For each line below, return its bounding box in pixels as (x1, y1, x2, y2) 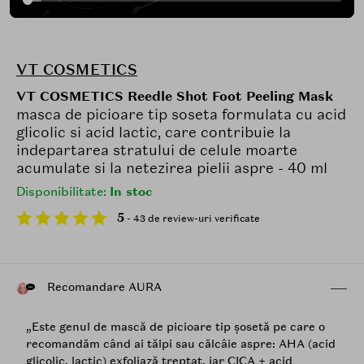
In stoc (110, 183, 152, 200)
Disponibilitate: (16, 183, 110, 200)
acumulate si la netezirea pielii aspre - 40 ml (16, 158, 327, 177)
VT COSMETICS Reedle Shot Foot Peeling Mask (16, 87, 333, 105)
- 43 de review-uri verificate (124, 211, 260, 225)
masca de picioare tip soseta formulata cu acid (16, 104, 346, 123)
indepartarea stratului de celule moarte (16, 140, 297, 159)
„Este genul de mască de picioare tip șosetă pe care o (26, 319, 325, 335)
